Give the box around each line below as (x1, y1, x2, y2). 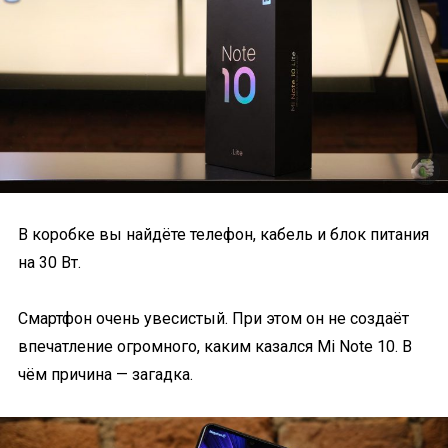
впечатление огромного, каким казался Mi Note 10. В (18, 336, 412, 356)
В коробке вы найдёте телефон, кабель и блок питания (18, 224, 429, 244)
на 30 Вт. (18, 252, 81, 272)
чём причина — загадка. (18, 364, 193, 384)
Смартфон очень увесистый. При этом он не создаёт (18, 308, 409, 328)
